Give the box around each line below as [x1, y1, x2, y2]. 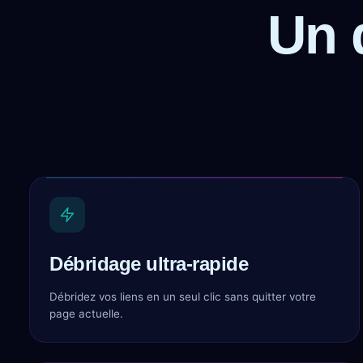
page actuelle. [49, 307, 123, 320]
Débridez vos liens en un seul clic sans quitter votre [49, 290, 316, 303]
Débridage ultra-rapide [49, 253, 249, 275]
